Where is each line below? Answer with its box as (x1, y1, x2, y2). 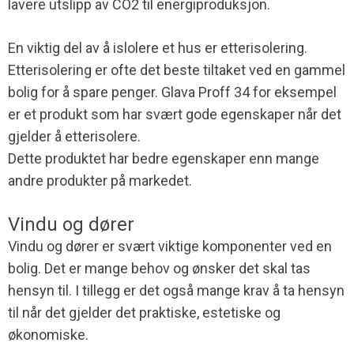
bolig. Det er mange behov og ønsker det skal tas (8, 260, 311, 277)
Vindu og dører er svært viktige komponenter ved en (8, 238, 332, 254)
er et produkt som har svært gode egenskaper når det (8, 106, 341, 122)
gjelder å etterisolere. (8, 128, 141, 145)
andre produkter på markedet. (8, 172, 192, 189)
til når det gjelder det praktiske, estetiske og (8, 304, 281, 321)
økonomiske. (8, 326, 88, 343)
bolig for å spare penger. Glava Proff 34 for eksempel (8, 84, 337, 100)
